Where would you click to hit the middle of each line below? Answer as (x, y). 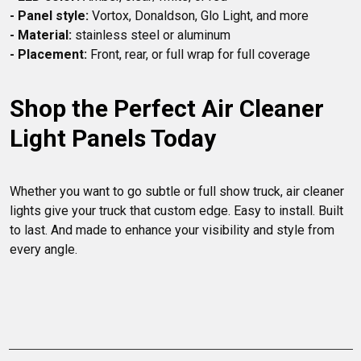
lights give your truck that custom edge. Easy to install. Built (178, 211)
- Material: (41, 35)
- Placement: (48, 55)
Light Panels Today (113, 139)
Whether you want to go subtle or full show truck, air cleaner (178, 192)
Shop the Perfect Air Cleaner (170, 109)
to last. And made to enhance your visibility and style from (174, 230)
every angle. (44, 250)
